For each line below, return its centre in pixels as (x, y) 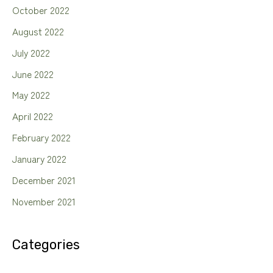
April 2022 (33, 116)
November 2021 (44, 201)
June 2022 (33, 73)
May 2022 (31, 95)
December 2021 (44, 179)
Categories (46, 245)
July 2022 (31, 52)
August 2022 (38, 31)
